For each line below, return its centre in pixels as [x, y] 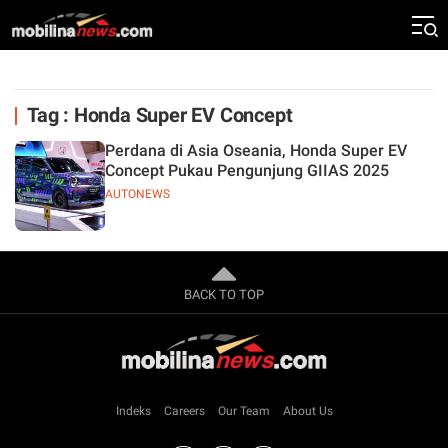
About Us [307, 411]
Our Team [243, 411]
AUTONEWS [137, 194]
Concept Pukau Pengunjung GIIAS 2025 [247, 170]
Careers [184, 411]
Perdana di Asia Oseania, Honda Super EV [256, 150]
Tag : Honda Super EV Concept [160, 115]
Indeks [133, 411]
